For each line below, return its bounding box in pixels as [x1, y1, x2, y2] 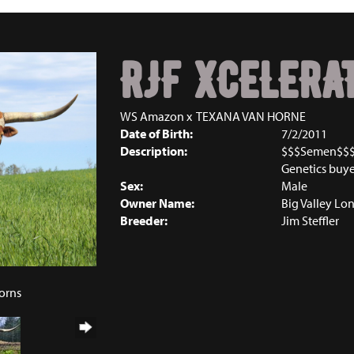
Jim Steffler [281, 213, 339, 228]
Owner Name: [119, 195, 194, 211]
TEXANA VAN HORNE [195, 108, 306, 124]
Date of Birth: [119, 126, 193, 141]
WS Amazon [119, 108, 184, 124]
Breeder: [119, 213, 168, 228]
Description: [119, 143, 187, 159]
